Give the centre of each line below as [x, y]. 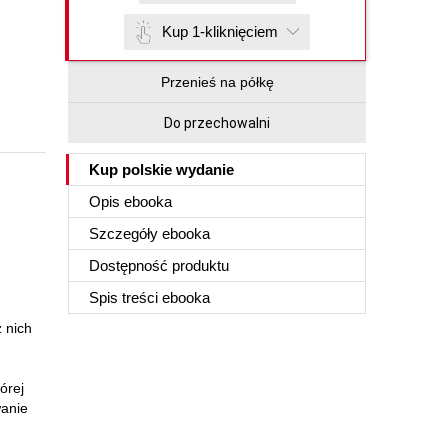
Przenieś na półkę [217, 82]
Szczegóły [125, 233]
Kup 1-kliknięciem [220, 31]
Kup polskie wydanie [161, 169]
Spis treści [125, 297]
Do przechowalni [217, 123]
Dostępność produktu [159, 265]
